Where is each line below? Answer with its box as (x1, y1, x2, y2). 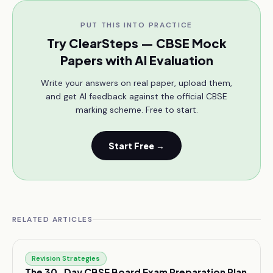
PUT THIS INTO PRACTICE (80, 20, 193, 30)
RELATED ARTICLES (12, 214, 93, 224)
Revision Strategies (32, 254, 100, 263)
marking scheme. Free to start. (75, 104, 198, 115)
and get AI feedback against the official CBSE (46, 91, 227, 102)
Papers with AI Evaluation (60, 52, 213, 68)
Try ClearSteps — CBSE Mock (46, 35, 227, 51)
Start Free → (108, 140, 165, 151)
